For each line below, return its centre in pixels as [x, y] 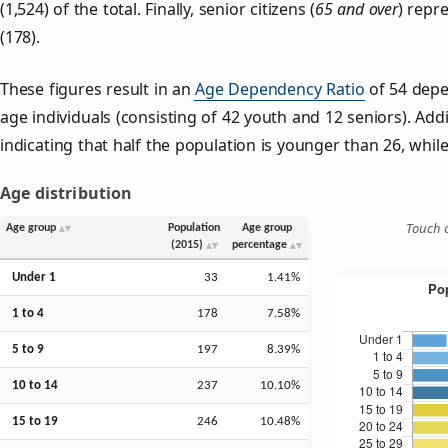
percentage [259, 244]
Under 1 [34, 277]
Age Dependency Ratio [280, 88]
